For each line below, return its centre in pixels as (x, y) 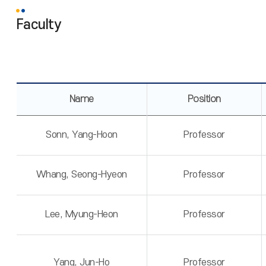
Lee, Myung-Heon (82, 214)
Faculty (39, 25)
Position (204, 99)
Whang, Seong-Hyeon (81, 175)
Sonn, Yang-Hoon (82, 135)
